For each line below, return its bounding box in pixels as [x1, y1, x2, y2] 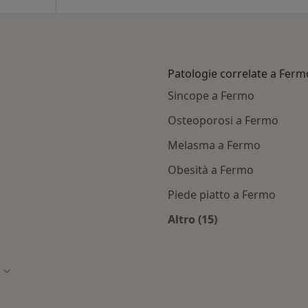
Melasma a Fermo [168, 137, 261, 153]
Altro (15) [168, 212, 217, 227]
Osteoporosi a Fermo [168, 113, 278, 128]
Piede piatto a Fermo [168, 187, 276, 202]
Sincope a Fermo [168, 88, 254, 103]
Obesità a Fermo [168, 162, 254, 177]
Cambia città [2, 263, 60, 277]
